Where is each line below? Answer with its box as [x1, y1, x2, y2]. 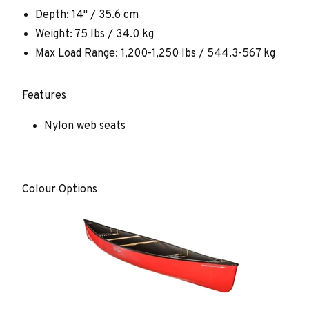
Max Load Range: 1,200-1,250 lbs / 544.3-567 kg [35, 47, 276, 61]
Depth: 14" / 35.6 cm [35, 8, 139, 22]
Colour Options [22, 183, 97, 197]
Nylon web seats [44, 119, 126, 134]
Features [22, 88, 66, 103]
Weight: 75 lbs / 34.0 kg [35, 28, 154, 42]
